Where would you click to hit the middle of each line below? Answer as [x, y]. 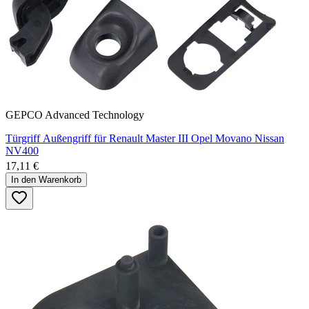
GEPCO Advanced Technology [75, 114]
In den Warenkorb [46, 179]
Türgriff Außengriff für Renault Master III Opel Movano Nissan [145, 138]
